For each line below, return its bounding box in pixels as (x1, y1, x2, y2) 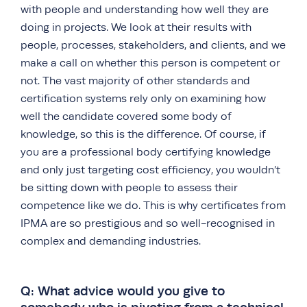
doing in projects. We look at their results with (21, 21, 251, 34)
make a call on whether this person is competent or (21, 57, 280, 69)
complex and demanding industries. (21, 235, 204, 247)
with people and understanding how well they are (21, 3, 269, 16)
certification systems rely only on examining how (21, 93, 266, 105)
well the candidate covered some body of (21, 110, 232, 123)
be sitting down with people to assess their (21, 182, 238, 194)
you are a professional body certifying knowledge (21, 146, 271, 158)
